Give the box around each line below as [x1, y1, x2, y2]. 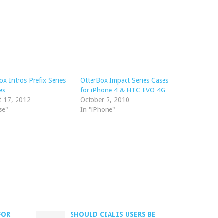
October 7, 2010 [80, 96, 129, 104]
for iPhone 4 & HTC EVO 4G [80, 86, 165, 94]
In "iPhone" [80, 106, 115, 113]
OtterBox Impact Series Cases [80, 76, 168, 84]
